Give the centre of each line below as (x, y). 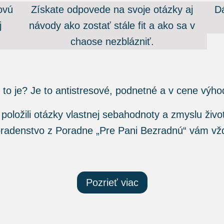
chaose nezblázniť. (112, 42)
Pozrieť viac (112, 183)
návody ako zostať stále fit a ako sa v (112, 26)
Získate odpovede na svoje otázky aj (112, 10)
